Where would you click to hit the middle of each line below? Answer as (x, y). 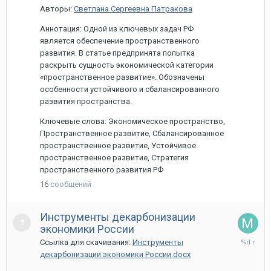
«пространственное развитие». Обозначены (122, 77)
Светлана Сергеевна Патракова (133, 9)
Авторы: (57, 9)
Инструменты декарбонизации (118, 217)
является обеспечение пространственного (120, 41)
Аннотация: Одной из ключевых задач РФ (117, 29)
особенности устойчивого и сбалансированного (130, 89)
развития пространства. (86, 101)
